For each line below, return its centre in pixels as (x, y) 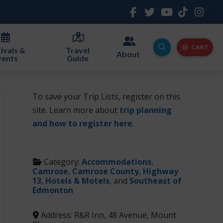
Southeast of (156, 181)
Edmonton (53, 190)
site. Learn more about (76, 110)
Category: (62, 162)
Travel (77, 50)
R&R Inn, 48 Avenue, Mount (125, 215)
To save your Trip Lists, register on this (107, 97)
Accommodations (116, 162)
